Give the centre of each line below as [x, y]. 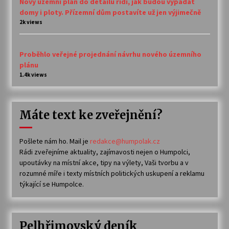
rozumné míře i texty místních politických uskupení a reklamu [112, 173]
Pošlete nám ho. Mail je [54, 141]
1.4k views [33, 74]
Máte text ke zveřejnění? [91, 115]
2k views [31, 22]
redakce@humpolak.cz [125, 141]
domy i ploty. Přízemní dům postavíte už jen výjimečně [110, 12]
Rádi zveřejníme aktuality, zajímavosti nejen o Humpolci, [105, 152]
